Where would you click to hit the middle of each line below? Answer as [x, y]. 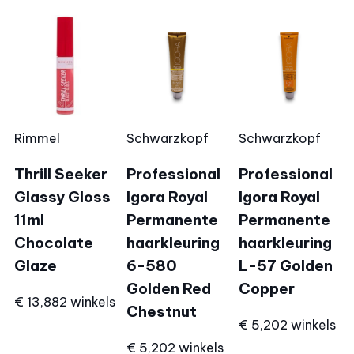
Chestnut [162, 312]
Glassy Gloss [62, 197]
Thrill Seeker [61, 174]
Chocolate [54, 243]
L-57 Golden [286, 266]
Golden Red [169, 289]
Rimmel [37, 139]
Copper [267, 289]
